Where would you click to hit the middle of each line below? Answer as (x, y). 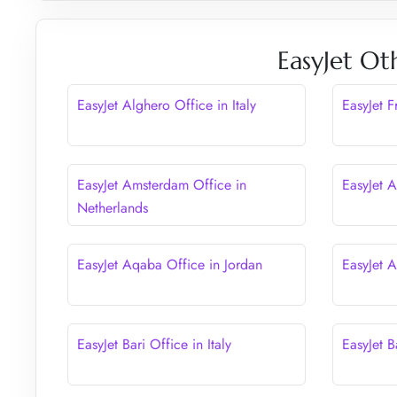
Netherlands (113, 207)
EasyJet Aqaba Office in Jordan (170, 264)
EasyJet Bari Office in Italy (154, 344)
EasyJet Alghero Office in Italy (167, 105)
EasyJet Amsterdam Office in (162, 184)
